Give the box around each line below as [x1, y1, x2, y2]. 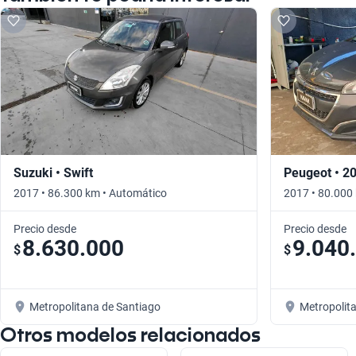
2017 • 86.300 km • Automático [14, 187, 167, 200]
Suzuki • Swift [14, 165, 93, 181]
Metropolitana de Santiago [29, 300, 161, 314]
